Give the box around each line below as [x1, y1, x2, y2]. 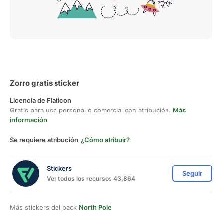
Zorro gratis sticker [10, 78, 79, 88]
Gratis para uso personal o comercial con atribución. [10, 106, 173, 114]
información [10, 116, 47, 124]
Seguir [182, 169, 202, 177]
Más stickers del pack [10, 203, 79, 211]
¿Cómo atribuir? [81, 136, 130, 144]
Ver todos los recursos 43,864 [47, 174, 135, 182]
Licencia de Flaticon [10, 96, 71, 104]
